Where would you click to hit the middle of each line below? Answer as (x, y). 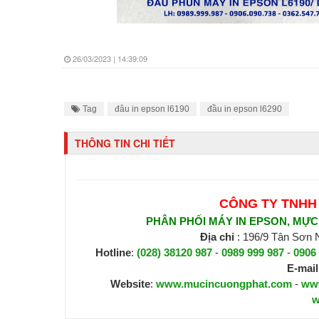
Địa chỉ (218, 237)
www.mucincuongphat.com (224, 284)
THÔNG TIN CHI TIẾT (125, 143)
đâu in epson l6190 (152, 109)
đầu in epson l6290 (244, 109)
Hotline (114, 253)
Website (131, 284)
